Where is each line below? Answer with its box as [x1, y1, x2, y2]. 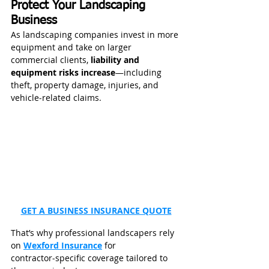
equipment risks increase [11, 66, 115, 78]
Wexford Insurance [23, 239, 102, 251]
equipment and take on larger [11, 41, 134, 53]
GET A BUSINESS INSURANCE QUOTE [20, 204, 172, 216]
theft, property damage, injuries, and [11, 79, 161, 91]
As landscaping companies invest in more [11, 28, 181, 40]
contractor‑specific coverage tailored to [11, 252, 170, 264]
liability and [91, 53, 142, 65]
